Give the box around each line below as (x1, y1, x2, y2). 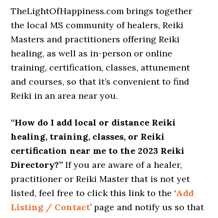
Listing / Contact (11, 201, 91, 213)
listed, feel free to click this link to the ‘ (11, 187, 177, 199)
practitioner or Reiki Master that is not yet (11, 173, 190, 184)
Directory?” (11, 159, 63, 170)
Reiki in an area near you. (11, 90, 118, 101)
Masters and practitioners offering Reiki (11, 34, 180, 45)
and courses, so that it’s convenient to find (11, 76, 190, 87)
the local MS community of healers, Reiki (11, 19, 184, 31)
